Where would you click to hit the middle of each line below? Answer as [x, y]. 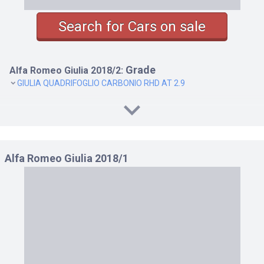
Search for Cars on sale [132, 26]
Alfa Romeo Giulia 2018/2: [66, 70]
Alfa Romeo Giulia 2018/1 [67, 158]
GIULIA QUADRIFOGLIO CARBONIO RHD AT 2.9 [101, 83]
